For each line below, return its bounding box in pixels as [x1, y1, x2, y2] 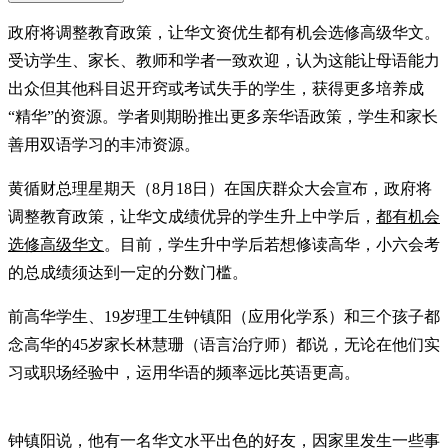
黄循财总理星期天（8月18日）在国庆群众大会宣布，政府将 [8, 179, 432, 197]
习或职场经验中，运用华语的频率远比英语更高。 [8, 363, 360, 381]
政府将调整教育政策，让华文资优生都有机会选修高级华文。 [8, 23, 440, 41]
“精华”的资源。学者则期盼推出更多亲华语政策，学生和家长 [8, 107, 438, 125]
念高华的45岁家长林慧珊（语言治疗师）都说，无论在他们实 [8, 335, 440, 353]
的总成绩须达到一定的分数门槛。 [8, 263, 248, 281]
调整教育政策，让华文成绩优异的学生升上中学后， [8, 207, 376, 225]
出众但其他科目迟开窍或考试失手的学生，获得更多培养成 [8, 79, 424, 97]
